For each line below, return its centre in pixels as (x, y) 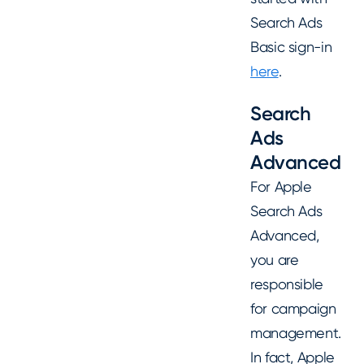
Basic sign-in (291, 46)
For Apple (281, 186)
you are (275, 260)
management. (296, 333)
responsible (287, 284)
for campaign (293, 308)
